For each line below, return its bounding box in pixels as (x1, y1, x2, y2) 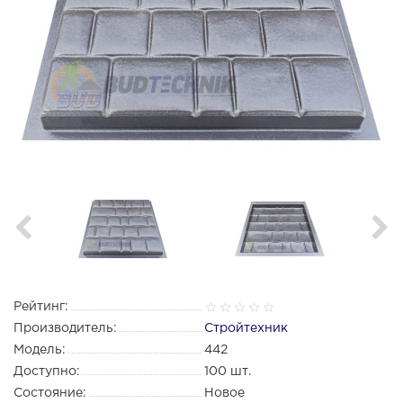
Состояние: (13, 388, 86, 399)
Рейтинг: (13, 301, 68, 313)
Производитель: (13, 323, 117, 335)
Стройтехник (204, 323, 288, 335)
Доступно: (13, 366, 80, 378)
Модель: (13, 345, 66, 356)
